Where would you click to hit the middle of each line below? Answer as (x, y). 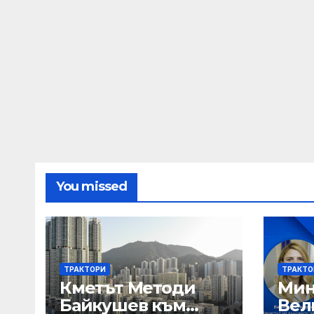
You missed (91, 186)
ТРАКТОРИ (85, 269)
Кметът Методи (128, 288)
